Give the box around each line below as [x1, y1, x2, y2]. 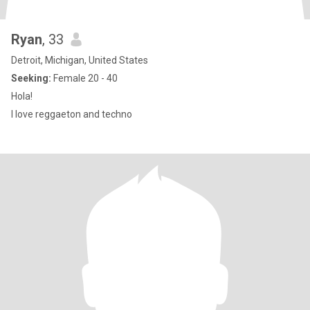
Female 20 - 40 [51, 73, 118, 84]
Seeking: [11, 73, 51, 84]
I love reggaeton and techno [11, 109, 132, 120]
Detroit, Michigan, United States [11, 55, 148, 66]
